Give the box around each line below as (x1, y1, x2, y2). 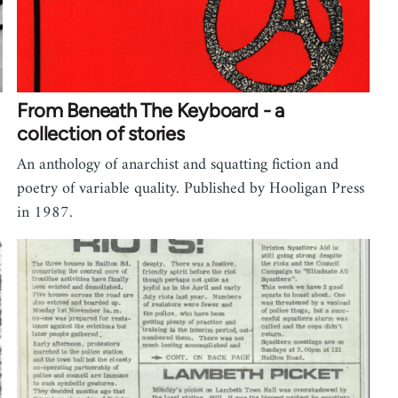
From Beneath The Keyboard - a (17, 98, 284, 123)
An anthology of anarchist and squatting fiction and (17, 150, 339, 179)
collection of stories (17, 121, 185, 146)
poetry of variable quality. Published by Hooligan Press (17, 174, 365, 203)
